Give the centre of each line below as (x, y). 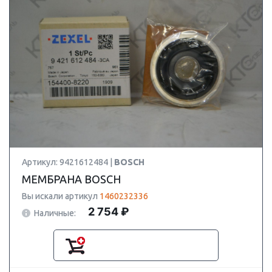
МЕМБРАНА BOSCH (71, 179)
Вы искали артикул (61, 196)
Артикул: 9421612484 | (68, 162)
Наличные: (55, 213)
